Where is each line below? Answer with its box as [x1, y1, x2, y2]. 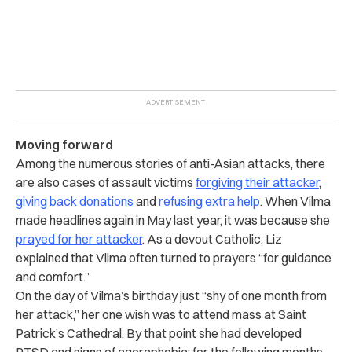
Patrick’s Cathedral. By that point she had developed [16, 324, 302, 341]
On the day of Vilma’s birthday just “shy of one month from [16, 287, 327, 303]
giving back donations [16, 192, 134, 209]
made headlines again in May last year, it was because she [16, 211, 330, 228]
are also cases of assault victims [16, 174, 196, 190]
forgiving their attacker [196, 174, 319, 190]
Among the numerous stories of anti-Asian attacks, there [16, 155, 325, 171]
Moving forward [16, 136, 113, 152]
